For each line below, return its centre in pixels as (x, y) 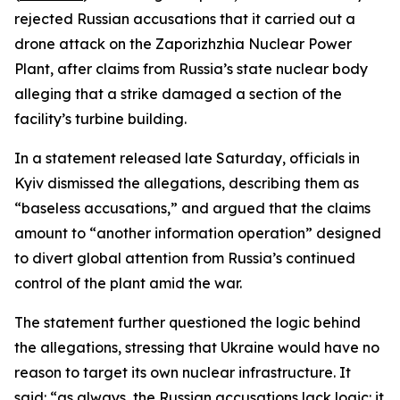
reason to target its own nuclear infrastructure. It (183, 372)
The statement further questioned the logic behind (187, 322)
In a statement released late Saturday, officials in (187, 158)
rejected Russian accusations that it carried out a (185, 19)
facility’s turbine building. (100, 119)
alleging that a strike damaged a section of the (178, 94)
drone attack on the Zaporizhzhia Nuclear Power (183, 44)
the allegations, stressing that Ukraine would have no (197, 347)
